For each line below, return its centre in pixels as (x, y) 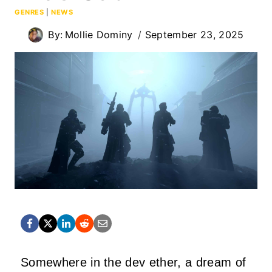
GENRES (29, 12)
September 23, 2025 (194, 34)
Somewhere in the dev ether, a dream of (134, 262)
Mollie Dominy (99, 34)
